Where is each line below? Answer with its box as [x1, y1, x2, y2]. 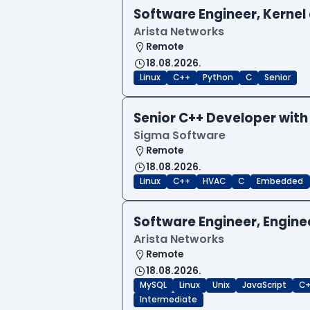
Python [203, 72, 233, 84]
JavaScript [242, 280, 286, 291]
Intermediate [140, 294, 197, 306]
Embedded [257, 176, 303, 188]
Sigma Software [134, 127, 226, 144]
